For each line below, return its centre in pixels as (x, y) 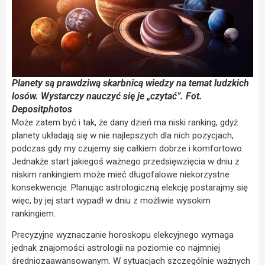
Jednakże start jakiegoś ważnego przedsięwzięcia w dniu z (126, 161)
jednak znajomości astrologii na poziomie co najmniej (116, 248)
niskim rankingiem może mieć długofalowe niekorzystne (121, 174)
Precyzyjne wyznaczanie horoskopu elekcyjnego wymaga (123, 235)
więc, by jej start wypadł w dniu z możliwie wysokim (111, 200)
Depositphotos (42, 109)
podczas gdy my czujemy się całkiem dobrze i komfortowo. (128, 148)
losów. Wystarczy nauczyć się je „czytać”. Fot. (107, 96)
